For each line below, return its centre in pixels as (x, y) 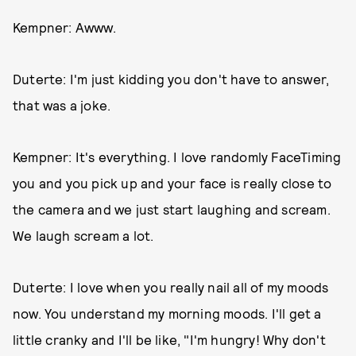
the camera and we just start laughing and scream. (172, 209)
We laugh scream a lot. (83, 236)
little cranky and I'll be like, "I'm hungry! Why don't (169, 340)
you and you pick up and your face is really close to (172, 183)
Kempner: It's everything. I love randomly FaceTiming (177, 157)
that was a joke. (62, 105)
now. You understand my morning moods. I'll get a (167, 313)
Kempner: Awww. (64, 27)
